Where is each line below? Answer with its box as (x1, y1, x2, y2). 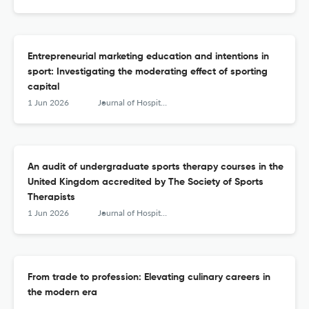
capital (28, 82, 59, 92)
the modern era (28, 288, 97, 298)
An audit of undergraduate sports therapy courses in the (28, 162, 283, 172)
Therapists (28, 192, 75, 203)
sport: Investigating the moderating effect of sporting (28, 67, 268, 77)
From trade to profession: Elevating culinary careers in (28, 272, 270, 283)
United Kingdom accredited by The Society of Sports (28, 177, 263, 188)
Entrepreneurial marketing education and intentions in (28, 52, 269, 62)
